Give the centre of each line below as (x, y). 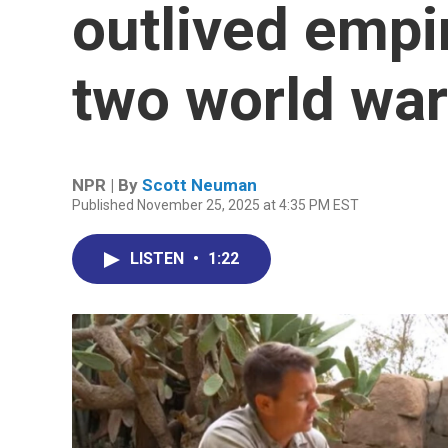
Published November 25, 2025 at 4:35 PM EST (215, 205)
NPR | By (107, 185)
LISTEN (159, 258)
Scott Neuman (199, 185)
